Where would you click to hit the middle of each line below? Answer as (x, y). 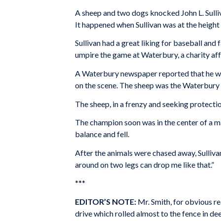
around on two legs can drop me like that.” (145, 164)
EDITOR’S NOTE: (106, 201)
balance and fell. (102, 134)
